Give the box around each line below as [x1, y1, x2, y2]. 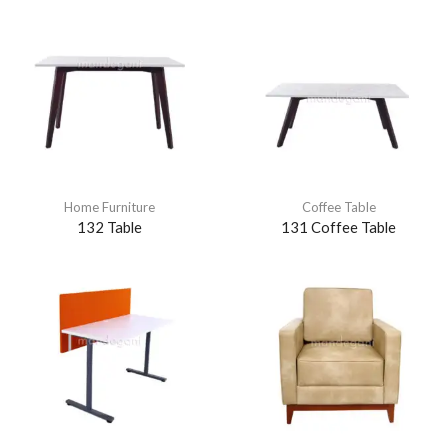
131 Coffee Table [281, 218, 396, 237]
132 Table [77, 218, 142, 237]
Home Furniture [64, 199, 155, 216]
